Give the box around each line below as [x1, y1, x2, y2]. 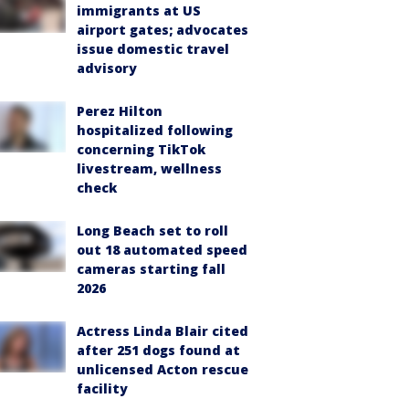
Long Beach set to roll [77, 222, 228, 239]
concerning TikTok [77, 141, 205, 158]
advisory [77, 59, 137, 77]
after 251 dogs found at [77, 341, 240, 359]
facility [77, 380, 128, 397]
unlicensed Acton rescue [77, 361, 248, 378]
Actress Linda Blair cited [77, 322, 248, 340]
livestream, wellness [77, 160, 222, 177]
